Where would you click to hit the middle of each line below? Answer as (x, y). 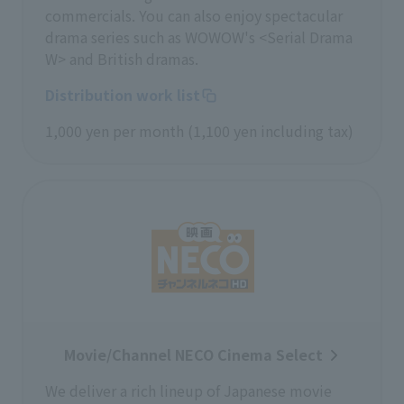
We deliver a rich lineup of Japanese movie (188, 390)
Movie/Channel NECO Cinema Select (193, 354)
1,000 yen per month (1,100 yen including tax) (199, 131)
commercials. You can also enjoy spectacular (194, 15)
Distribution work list (123, 95)
